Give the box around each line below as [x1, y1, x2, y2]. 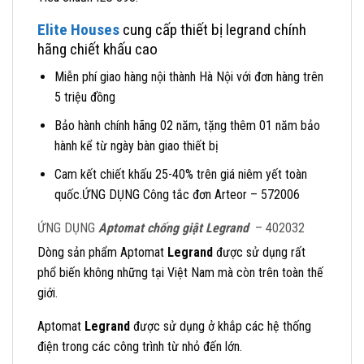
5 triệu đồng [54, 89, 115, 106]
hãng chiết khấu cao [37, 39, 158, 58]
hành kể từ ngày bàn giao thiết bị [54, 138, 219, 154]
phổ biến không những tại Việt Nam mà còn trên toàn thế [37, 264, 323, 280]
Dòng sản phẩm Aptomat [37, 244, 167, 260]
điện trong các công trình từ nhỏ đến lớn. [37, 338, 242, 354]
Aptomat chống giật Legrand [98, 219, 249, 236]
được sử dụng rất [213, 244, 305, 260]
